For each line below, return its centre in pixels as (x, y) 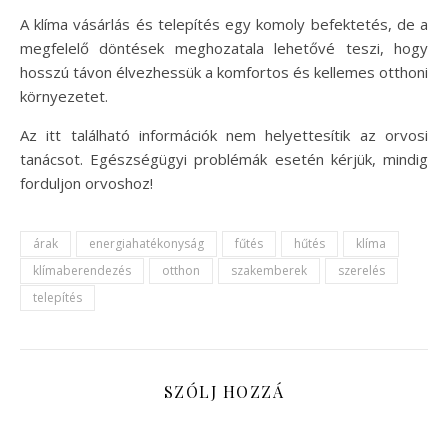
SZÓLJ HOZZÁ (224, 391)
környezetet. (64, 96)
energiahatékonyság (146, 243)
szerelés (361, 270)
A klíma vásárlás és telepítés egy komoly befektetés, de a (224, 24)
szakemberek (269, 270)
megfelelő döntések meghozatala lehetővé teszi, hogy (224, 48)
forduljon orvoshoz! (86, 183)
